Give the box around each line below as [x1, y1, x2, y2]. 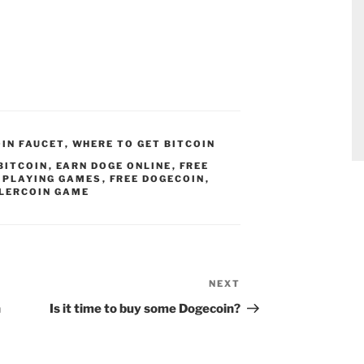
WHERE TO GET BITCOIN [71, 138, 216, 150]
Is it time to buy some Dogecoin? [50, 301, 241, 317]
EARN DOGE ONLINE [55, 160, 172, 172]
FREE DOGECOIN [109, 173, 206, 185]
